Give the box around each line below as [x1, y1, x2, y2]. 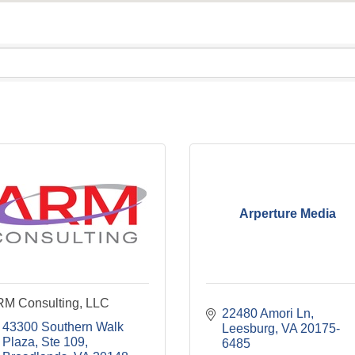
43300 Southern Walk [2, 320, 124, 334]
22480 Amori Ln [222, 307, 311, 320]
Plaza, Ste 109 [2, 335, 85, 349]
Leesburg [222, 322, 275, 335]
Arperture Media [239, 206, 336, 220]
